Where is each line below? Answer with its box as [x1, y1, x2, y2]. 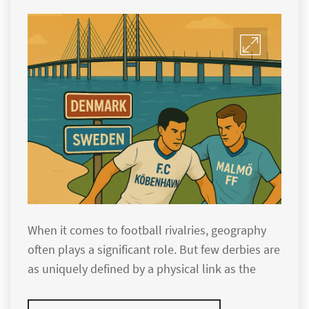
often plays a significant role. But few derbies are [28, 241, 280, 257]
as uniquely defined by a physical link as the [28, 261, 256, 277]
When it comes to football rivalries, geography [28, 222, 266, 238]
